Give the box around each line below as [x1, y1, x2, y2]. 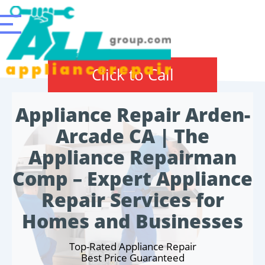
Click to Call [91, 64, 174, 85]
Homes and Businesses [22, 208, 243, 234]
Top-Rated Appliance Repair [69, 240, 196, 253]
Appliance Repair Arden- [15, 102, 250, 127]
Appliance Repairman [28, 144, 237, 170]
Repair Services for [41, 187, 224, 212]
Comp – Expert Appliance [12, 166, 253, 191]
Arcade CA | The [56, 123, 209, 148]
